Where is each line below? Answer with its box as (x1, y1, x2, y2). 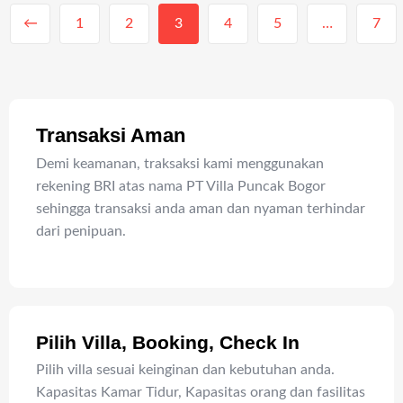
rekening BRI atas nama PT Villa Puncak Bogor (36, 178, 326, 193)
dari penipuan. (36, 223, 126, 238)
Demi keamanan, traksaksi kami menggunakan (36, 156, 324, 171)
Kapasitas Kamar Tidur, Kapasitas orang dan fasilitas (36, 384, 365, 399)
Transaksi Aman (36, 123, 185, 147)
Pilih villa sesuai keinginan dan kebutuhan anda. (36, 362, 335, 377)
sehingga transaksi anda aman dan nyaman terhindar (36, 201, 365, 216)
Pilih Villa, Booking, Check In (36, 331, 300, 353)
